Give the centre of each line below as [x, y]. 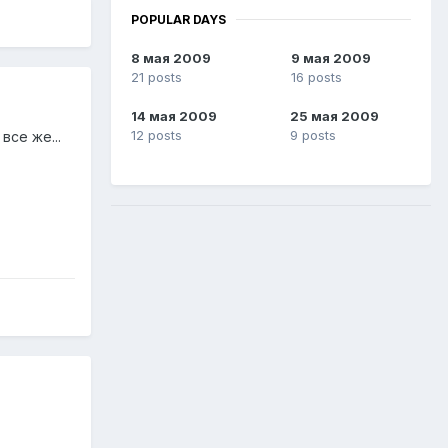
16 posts [316, 77]
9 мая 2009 [331, 58]
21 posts [156, 77]
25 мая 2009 [334, 116]
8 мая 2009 [171, 58]
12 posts [156, 135]
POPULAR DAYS [178, 19]
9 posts [312, 135]
